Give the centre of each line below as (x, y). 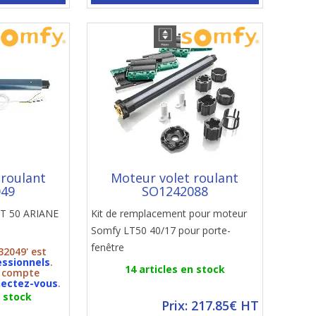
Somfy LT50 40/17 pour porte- (160, 230)
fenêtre (107, 247)
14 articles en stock (175, 269)
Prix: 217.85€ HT (210, 305)
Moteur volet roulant (175, 178)
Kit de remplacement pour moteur (169, 213)
